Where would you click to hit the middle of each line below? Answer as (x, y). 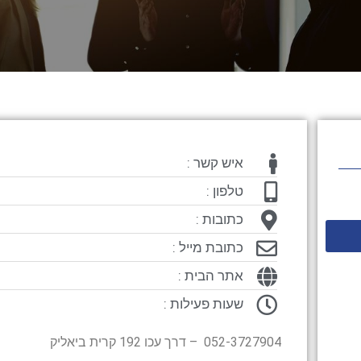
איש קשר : (215, 163)
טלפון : (224, 191)
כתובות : (219, 219)
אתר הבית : (210, 276)
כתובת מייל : (207, 247)
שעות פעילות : (203, 304)
